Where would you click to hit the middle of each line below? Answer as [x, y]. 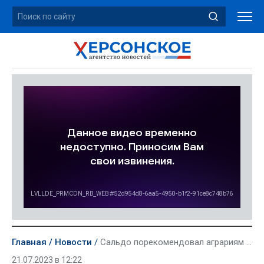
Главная [29, 242]
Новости [73, 242]
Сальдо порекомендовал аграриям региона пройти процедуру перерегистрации [173, 242]
